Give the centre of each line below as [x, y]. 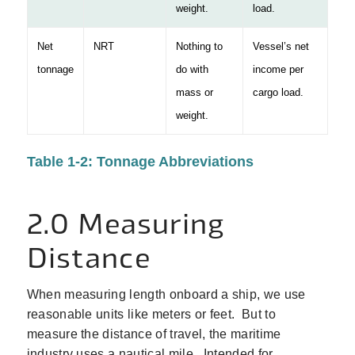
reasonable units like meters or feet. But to [151, 314]
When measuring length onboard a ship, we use [166, 294]
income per [278, 70]
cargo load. [278, 93]
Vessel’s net [281, 47]
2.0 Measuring [126, 223]
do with [192, 70]
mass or [194, 93]
